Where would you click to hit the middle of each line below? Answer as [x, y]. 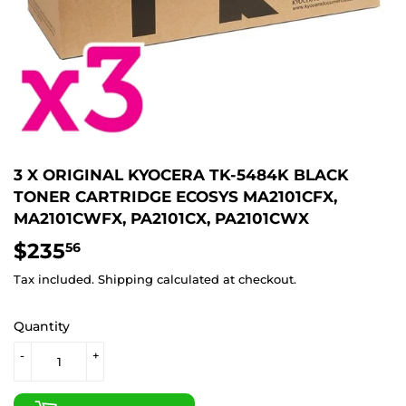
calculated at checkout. [225, 279]
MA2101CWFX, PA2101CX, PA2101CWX [161, 218]
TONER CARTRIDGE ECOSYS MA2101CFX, [175, 196]
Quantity [42, 326]
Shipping [126, 279]
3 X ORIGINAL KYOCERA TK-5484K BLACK [181, 174]
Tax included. [56, 279]
